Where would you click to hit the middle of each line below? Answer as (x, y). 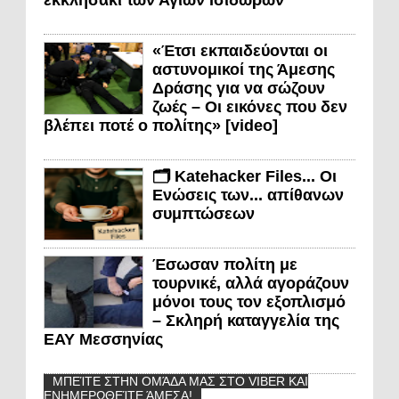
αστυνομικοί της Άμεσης (244, 70)
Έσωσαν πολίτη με (225, 265)
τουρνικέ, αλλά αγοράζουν (251, 284)
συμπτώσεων (204, 214)
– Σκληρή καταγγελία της (246, 321)
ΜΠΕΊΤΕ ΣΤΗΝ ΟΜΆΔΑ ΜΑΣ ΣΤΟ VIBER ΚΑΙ (180, 382)
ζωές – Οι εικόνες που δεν (250, 107)
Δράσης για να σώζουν (239, 89)
